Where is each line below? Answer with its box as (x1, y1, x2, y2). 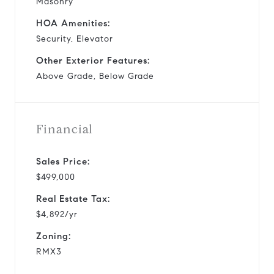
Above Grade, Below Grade (36, 70, 154, 81)
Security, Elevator (36, 33, 113, 44)
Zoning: (36, 230, 71, 242)
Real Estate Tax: (36, 193, 110, 204)
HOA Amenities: (36, 17, 110, 29)
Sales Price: (36, 155, 90, 167)
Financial (36, 121, 93, 137)
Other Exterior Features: (36, 54, 150, 66)
